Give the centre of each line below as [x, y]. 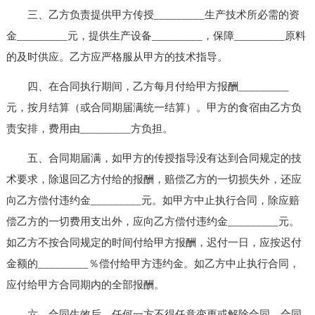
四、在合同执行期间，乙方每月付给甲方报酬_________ [147, 86]
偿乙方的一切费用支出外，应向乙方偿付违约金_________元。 [153, 221]
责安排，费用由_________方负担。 [89, 128]
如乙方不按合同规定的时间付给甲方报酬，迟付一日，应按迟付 [154, 242]
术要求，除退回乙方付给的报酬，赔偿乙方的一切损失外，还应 [154, 179]
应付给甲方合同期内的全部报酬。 [85, 284]
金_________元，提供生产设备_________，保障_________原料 [156, 36]
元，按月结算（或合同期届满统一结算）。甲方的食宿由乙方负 [154, 107]
